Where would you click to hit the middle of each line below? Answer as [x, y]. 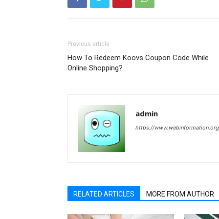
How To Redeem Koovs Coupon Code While [138, 58]
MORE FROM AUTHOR [180, 194]
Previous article [88, 44]
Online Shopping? [95, 68]
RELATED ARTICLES [104, 194]
